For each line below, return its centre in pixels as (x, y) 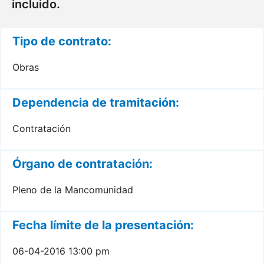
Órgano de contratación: (82, 164)
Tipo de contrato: (62, 41)
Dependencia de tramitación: (96, 103)
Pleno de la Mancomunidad (73, 190)
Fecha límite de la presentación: (103, 225)
